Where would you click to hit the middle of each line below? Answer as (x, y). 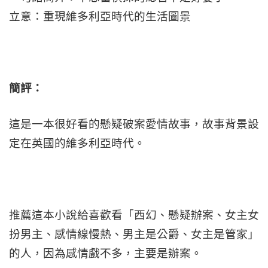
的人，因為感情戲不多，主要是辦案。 (106, 253)
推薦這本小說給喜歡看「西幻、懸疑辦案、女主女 (134, 215)
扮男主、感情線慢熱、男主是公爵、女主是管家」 (134, 234)
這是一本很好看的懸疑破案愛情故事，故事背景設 (134, 124)
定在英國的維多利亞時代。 (77, 143)
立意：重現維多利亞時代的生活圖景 (100, 16)
